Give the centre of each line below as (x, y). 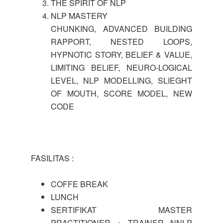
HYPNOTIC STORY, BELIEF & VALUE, (121, 55)
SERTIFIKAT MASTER (121, 210)
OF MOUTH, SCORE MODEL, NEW (121, 93)
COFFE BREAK (80, 184)
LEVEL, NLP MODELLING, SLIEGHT (121, 80)
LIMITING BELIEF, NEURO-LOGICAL (121, 67)
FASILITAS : (53, 158)
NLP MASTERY (79, 16)
